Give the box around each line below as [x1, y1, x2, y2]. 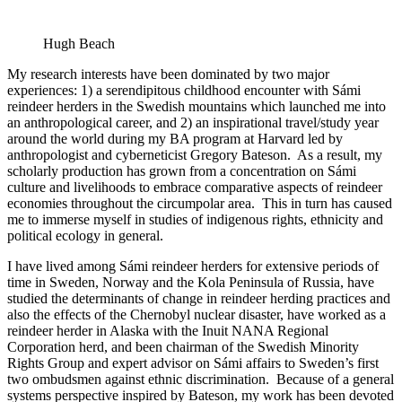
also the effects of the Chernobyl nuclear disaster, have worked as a [7, 306, 386, 322]
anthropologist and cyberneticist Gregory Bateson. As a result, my [7, 146, 382, 162]
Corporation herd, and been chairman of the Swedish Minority [7, 338, 359, 354]
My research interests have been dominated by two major [7, 66, 329, 82]
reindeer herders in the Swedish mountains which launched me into [7, 98, 386, 114]
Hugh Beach [43, 35, 115, 51]
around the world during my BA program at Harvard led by [7, 130, 343, 146]
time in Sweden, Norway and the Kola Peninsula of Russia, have [7, 274, 374, 290]
